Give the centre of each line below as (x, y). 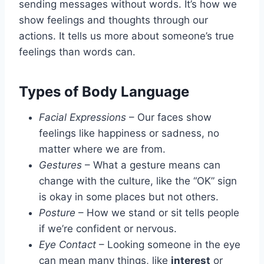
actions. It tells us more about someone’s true (126, 36)
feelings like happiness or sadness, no (129, 133)
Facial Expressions (82, 117)
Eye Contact (67, 244)
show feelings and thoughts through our (113, 20)
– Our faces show (169, 117)
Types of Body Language (104, 91)
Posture (57, 212)
